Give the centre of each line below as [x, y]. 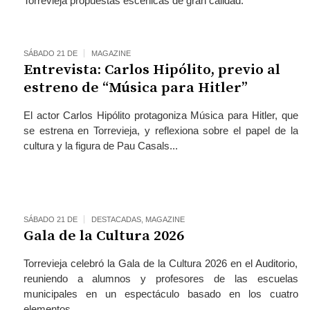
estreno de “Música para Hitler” [135, 88]
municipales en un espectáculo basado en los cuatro [161, 293]
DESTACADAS [116, 219]
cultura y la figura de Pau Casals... [100, 145]
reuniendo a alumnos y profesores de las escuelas [161, 278]
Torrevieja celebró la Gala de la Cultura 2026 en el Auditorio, [161, 263]
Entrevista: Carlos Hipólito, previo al [152, 70]
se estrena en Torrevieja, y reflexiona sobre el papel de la [161, 130]
